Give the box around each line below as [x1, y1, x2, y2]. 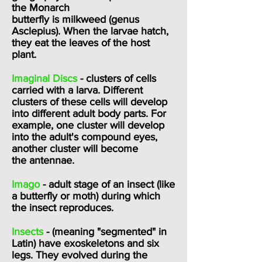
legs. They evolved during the [12, 249, 147, 261]
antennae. [29, 154, 74, 166]
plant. [12, 49, 36, 60]
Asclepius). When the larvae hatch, [12, 25, 168, 37]
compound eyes [81, 131, 155, 143]
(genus [106, 13, 139, 25]
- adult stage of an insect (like [40, 178, 175, 190]
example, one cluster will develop [12, 119, 164, 131]
